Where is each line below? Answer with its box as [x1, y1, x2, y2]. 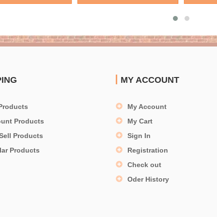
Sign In [127, 131, 151, 139]
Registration [127, 146, 168, 154]
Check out [127, 160, 161, 169]
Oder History [127, 175, 169, 183]
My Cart [127, 117, 153, 125]
